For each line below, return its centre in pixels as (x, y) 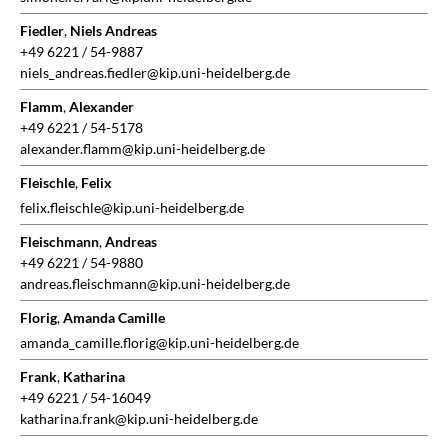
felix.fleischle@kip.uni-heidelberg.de (132, 208)
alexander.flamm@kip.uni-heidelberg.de (142, 149)
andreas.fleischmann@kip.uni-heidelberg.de (155, 284)
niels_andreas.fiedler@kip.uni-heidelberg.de (155, 73)
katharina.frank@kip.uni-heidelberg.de (139, 419)
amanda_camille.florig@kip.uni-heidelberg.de (159, 343)
